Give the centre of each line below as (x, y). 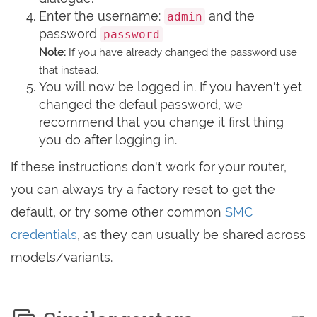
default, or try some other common (118, 212)
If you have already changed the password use (181, 52)
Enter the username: (102, 16)
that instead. (69, 70)
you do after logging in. (108, 140)
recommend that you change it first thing (161, 122)
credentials (44, 235)
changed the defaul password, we (141, 104)
